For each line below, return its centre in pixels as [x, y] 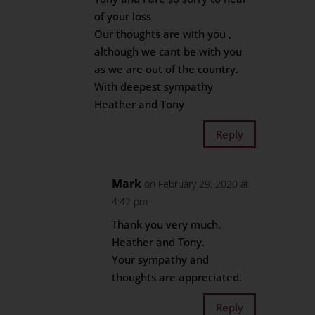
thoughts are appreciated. [177, 277]
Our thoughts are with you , [163, 34]
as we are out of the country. [167, 69]
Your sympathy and [161, 259]
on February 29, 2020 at [197, 184]
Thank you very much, [167, 224]
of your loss [123, 16]
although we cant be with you [168, 51]
